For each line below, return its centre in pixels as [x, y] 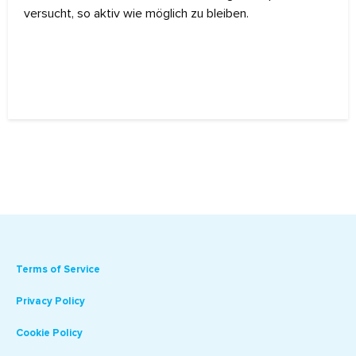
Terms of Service [58, 269]
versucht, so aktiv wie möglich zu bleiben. [136, 13]
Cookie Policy [49, 333]
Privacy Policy [50, 301]
